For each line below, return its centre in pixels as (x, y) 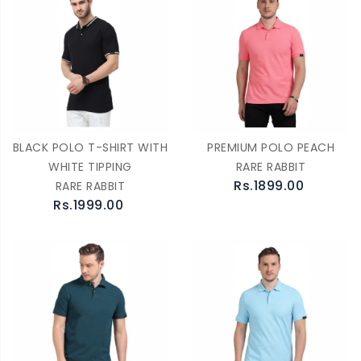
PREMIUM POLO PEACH (271, 147)
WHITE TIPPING (90, 167)
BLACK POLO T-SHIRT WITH (90, 147)
